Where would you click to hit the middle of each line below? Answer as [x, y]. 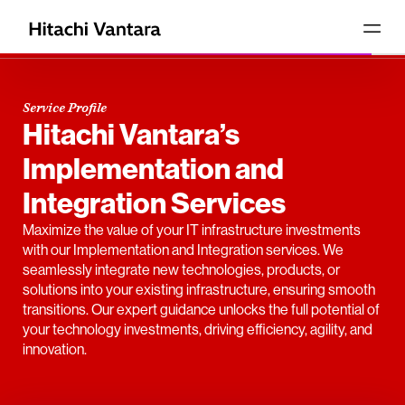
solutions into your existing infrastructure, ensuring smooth [199, 289]
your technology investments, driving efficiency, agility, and [198, 329]
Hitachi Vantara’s [131, 134]
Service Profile [65, 108]
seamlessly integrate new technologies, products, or [181, 269]
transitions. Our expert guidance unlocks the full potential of [201, 309]
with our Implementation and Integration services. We [183, 250]
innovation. [55, 349]
